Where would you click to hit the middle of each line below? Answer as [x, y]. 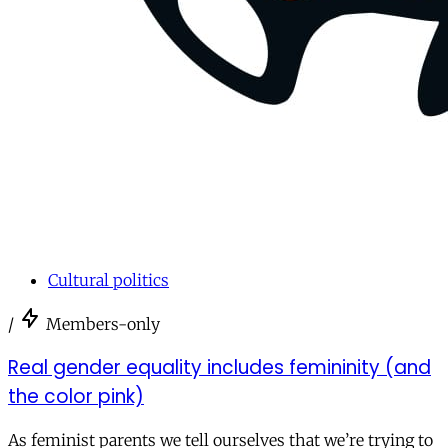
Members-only [103, 324]
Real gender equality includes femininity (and [219, 367]
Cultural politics [108, 280]
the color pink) [76, 396]
